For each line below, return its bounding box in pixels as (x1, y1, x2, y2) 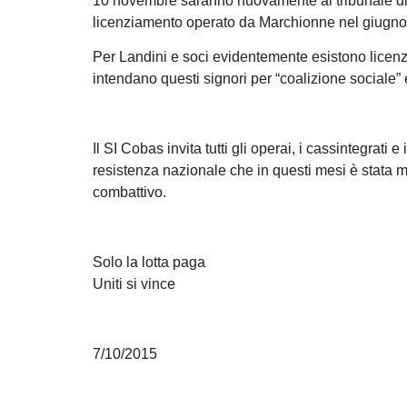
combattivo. (93, 184, 166, 200)
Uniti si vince (93, 275, 175, 292)
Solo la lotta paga (93, 253, 205, 270)
